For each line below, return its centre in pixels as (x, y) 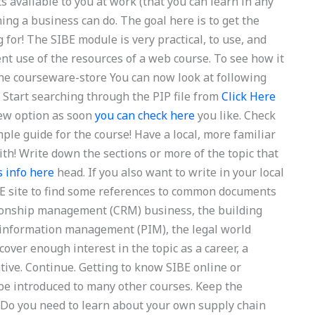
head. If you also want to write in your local (169, 172)
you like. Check (236, 115)
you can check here (145, 115)
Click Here (249, 96)
